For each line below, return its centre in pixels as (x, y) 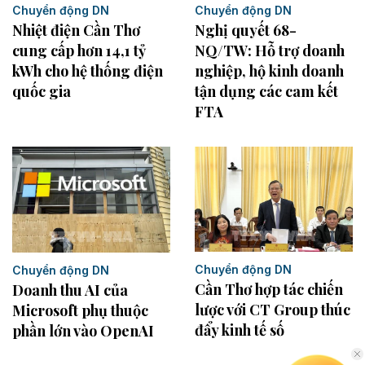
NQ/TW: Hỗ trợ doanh (270, 51)
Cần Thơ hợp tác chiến (269, 290)
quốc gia (42, 91)
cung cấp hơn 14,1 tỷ (79, 50)
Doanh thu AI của (70, 290)
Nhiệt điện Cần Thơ (76, 30)
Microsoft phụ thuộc (80, 310)
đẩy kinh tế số (240, 330)
